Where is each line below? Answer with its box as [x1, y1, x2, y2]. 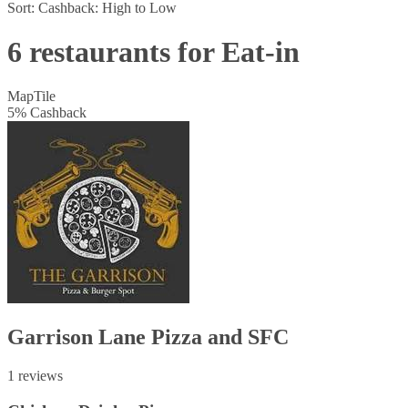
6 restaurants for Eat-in [7, 35, 300, 68]
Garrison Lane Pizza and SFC [7, 325, 289, 350]
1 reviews [7, 368, 63, 384]
